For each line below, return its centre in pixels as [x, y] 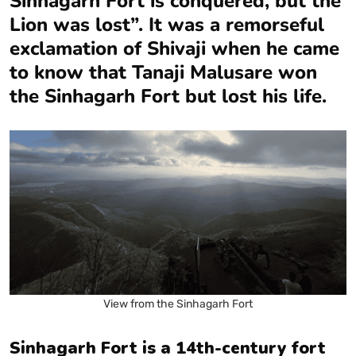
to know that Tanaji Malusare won [163, 72]
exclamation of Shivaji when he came [174, 48]
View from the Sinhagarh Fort [178, 304]
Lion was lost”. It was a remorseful [167, 24]
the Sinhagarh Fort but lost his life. [171, 96]
